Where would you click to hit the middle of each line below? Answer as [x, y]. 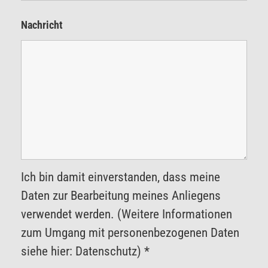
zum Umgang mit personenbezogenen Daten [130, 233]
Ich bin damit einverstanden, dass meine [121, 177]
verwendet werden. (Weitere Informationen [127, 214]
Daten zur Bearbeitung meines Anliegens [121, 196]
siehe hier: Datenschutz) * [85, 252]
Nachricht [42, 25]
